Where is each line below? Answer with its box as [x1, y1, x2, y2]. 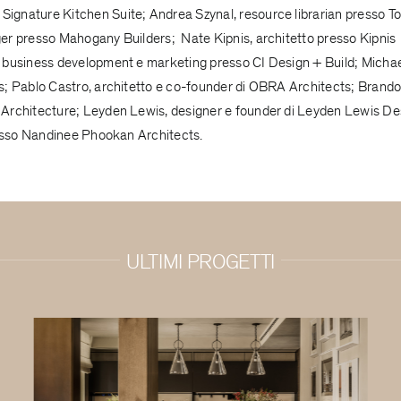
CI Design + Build [252, 53, 355, 72]
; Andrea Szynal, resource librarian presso [142, 4, 388, 23]
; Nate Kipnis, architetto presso [171, 29, 360, 47]
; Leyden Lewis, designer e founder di [76, 101, 298, 120]
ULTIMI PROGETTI [126, 249, 275, 275]
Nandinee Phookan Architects [21, 125, 200, 144]
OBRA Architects [248, 77, 352, 96]
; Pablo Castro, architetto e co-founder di [4, 77, 249, 96]
